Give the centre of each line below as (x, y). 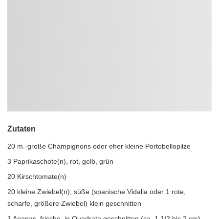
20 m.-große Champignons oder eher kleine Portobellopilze (99, 146)
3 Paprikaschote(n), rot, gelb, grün (60, 161)
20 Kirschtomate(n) (37, 176)
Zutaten (22, 129)
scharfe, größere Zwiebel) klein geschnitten (74, 203)
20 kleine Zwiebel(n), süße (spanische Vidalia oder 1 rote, (97, 192)
